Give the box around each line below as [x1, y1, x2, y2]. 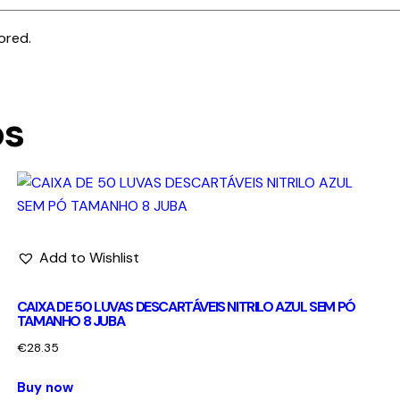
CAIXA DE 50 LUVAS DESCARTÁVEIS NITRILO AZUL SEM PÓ [16, 297, 355, 317]
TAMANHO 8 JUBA [16, 312, 125, 331]
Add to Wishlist [38, 248, 139, 268]
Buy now [16, 379, 73, 397]
